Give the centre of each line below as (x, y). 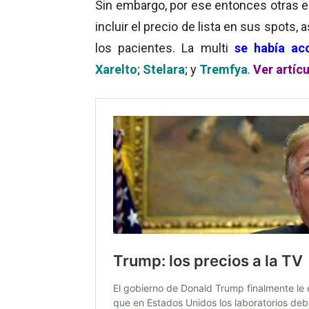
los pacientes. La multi (165, 48)
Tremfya (223, 69)
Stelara (164, 69)
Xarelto (116, 69)
